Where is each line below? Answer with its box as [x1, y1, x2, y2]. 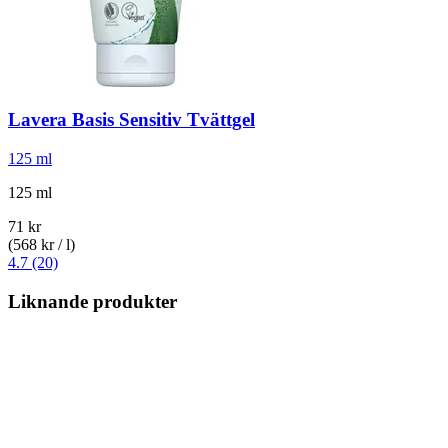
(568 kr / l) [8, 236, 75, 254]
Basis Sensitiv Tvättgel [67, 109, 255, 131]
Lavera [8, 109, 67, 131]
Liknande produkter [8, 290, 177, 312]
